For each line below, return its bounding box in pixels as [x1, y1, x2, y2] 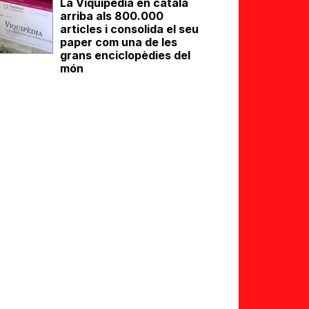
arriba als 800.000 [59, 9, 163, 23]
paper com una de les [59, 35, 177, 49]
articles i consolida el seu [59, 22, 199, 36]
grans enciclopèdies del [59, 48, 190, 62]
